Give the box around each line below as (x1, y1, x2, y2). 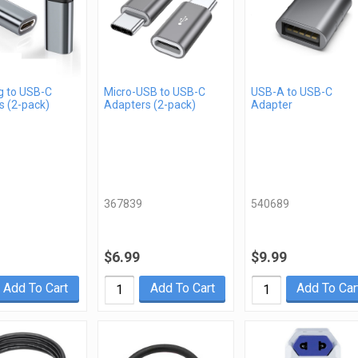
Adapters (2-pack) (104, 98, 197, 112)
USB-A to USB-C (250, 86, 332, 99)
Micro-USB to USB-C (104, 86, 206, 99)
